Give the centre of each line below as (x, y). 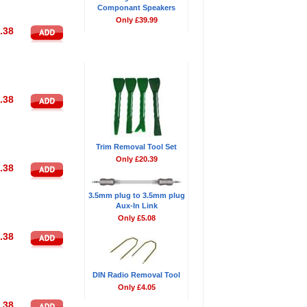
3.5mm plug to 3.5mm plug (136, 195)
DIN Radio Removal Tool (136, 275)
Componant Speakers (136, 8)
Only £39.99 (136, 20)
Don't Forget (116, 53)
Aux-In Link (136, 206)
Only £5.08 (136, 218)
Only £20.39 (136, 159)
